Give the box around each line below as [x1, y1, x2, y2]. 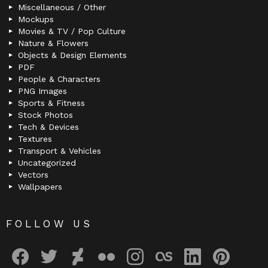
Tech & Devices [18, 122, 79, 132]
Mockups [18, 14, 54, 25]
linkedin [197, 239, 223, 248]
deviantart [82, 239, 115, 248]
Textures [18, 134, 52, 144]
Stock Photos [18, 110, 73, 120]
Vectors [18, 170, 48, 180]
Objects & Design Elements [18, 50, 127, 60]
